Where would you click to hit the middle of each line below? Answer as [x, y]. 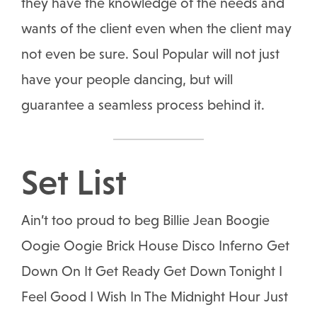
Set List [74, 183]
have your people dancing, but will [127, 80]
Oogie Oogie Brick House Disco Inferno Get [155, 246]
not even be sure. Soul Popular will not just [150, 54]
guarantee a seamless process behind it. [143, 105]
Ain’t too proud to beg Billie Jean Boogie [145, 220]
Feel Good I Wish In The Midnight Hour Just [155, 297]
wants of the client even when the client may [156, 29]
